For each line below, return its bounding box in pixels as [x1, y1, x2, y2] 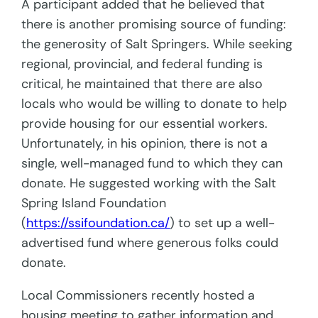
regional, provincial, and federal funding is [21, 55, 263, 73]
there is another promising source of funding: [21, 16, 287, 33]
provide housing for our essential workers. [21, 115, 268, 133]
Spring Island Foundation [21, 194, 167, 212]
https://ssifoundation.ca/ [26, 214, 170, 232]
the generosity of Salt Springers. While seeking [21, 35, 293, 53]
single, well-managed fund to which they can [21, 155, 283, 172]
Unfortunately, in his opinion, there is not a [21, 135, 268, 153]
